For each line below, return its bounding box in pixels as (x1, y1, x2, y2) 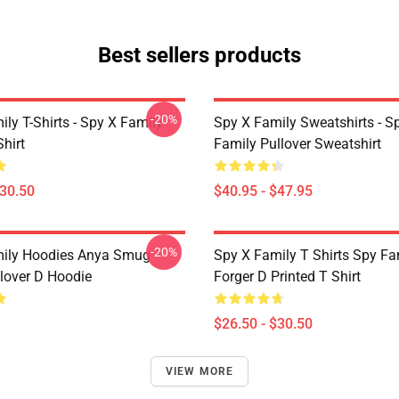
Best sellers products (98, 43, 301, 68)
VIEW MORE (165, 365, 234, 378)
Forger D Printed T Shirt (214, 268, 361, 285)
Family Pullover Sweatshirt (214, 135, 381, 152)
